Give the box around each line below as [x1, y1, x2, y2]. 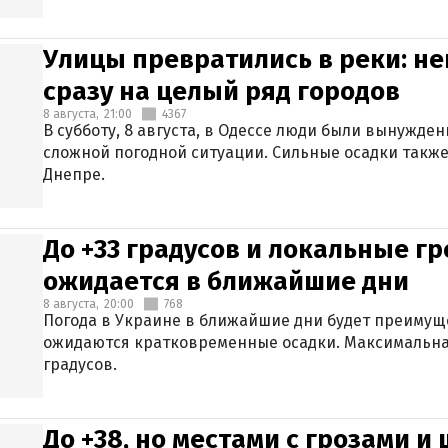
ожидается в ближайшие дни [43, 266, 409, 297]
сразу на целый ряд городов [43, 76, 400, 107]
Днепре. [43, 165, 105, 184]
